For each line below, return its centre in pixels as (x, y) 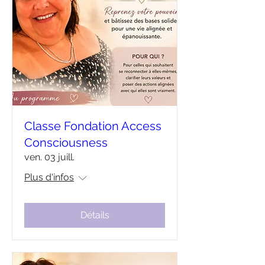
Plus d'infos (49, 177)
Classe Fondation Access (93, 126)
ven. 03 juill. (49, 157)
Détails (95, 215)
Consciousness (66, 143)
